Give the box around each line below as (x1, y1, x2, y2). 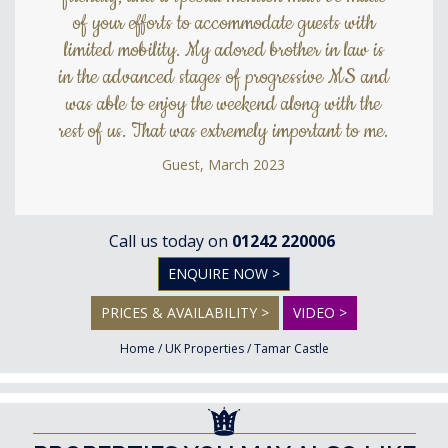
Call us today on (108, 230, 232, 252)
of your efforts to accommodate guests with (72, 10, 375, 37)
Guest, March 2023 (162, 155, 286, 174)
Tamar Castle (253, 340, 329, 357)
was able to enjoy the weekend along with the (66, 91, 382, 118)
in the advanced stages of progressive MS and (58, 64, 390, 91)
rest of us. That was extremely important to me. (59, 118, 389, 145)
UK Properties (164, 340, 244, 357)
